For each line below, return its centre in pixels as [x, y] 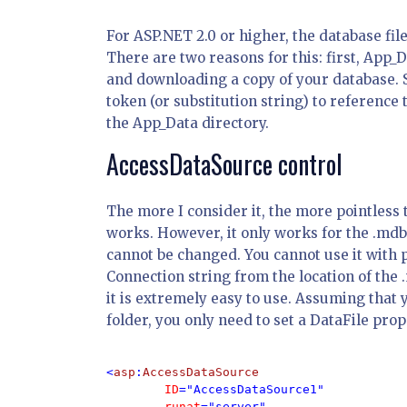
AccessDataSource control [224, 164]
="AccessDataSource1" [255, 389]
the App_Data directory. [188, 123]
